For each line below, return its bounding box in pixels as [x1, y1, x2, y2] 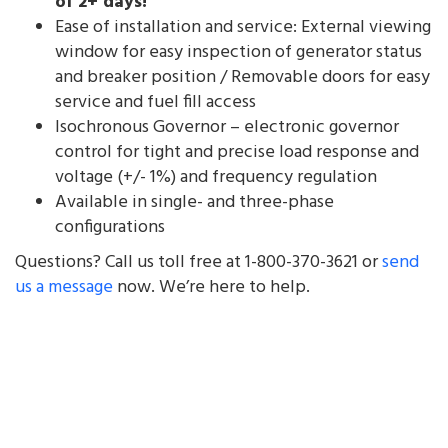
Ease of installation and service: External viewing [55, 12, 431, 42]
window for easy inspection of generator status [55, 37, 422, 67]
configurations [55, 212, 165, 242]
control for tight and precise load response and [55, 137, 419, 167]
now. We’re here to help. [113, 272, 310, 302]
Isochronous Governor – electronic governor [55, 112, 399, 142]
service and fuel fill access [55, 87, 256, 117]
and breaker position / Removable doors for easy [55, 62, 430, 92]
